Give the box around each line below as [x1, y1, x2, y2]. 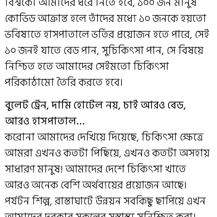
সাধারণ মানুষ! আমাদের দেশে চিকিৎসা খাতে [5, 160, 186, 178]
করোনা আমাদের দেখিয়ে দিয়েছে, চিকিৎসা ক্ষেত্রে [5, 128, 203, 146]
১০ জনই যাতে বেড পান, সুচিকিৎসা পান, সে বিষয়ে [5, 42, 203, 60]
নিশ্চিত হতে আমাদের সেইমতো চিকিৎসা [5, 58, 169, 76]
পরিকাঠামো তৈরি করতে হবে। [5, 74, 123, 92]
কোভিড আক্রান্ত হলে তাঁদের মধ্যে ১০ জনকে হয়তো [5, 10, 206, 28]
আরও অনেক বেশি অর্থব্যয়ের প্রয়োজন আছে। [5, 176, 187, 194]
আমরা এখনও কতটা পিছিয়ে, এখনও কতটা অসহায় [5, 144, 210, 162]
